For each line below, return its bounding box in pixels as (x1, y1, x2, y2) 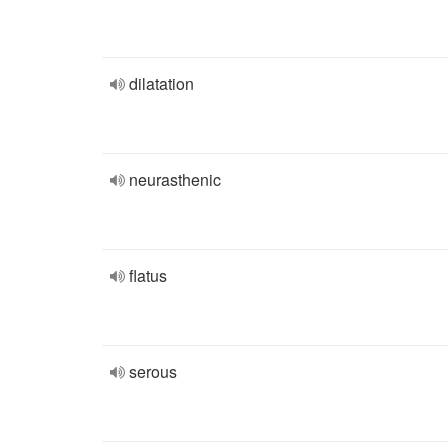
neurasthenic (129, 168, 221, 191)
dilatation (129, 72, 194, 95)
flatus (129, 264, 167, 287)
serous (129, 360, 177, 383)
